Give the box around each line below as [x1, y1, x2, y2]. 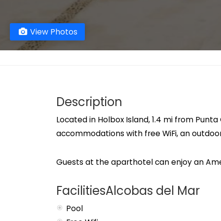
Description [56, 94, 122, 110]
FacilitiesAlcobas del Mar [56, 183, 200, 199]
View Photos [28, 27, 77, 37]
